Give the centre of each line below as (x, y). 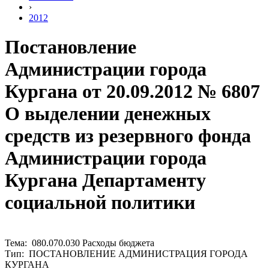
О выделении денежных (108, 114)
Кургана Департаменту (105, 180)
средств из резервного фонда (128, 136)
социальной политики (100, 203)
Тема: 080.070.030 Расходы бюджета (80, 243)
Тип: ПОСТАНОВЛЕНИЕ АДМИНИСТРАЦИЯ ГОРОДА (126, 253)
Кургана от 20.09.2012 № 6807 (132, 92)
